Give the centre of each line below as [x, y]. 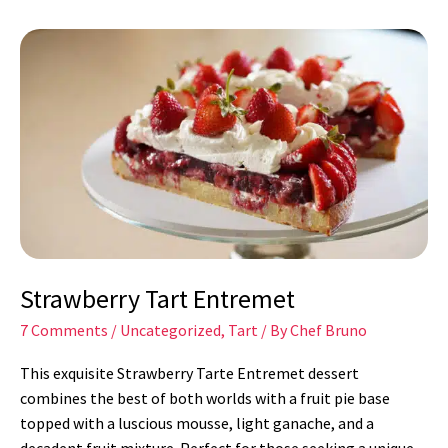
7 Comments [64, 330]
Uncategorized [170, 330]
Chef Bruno [328, 330]
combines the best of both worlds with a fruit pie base [205, 398]
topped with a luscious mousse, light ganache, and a [197, 423]
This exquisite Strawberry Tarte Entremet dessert [189, 373]
